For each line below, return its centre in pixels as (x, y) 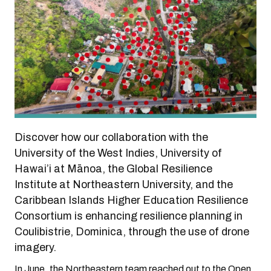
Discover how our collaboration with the (111, 138)
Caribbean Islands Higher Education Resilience (131, 201)
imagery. (35, 248)
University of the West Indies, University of (118, 153)
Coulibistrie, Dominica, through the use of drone (132, 232)
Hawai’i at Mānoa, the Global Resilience (113, 169)
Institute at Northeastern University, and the (124, 185)
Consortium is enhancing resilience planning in (129, 216)
